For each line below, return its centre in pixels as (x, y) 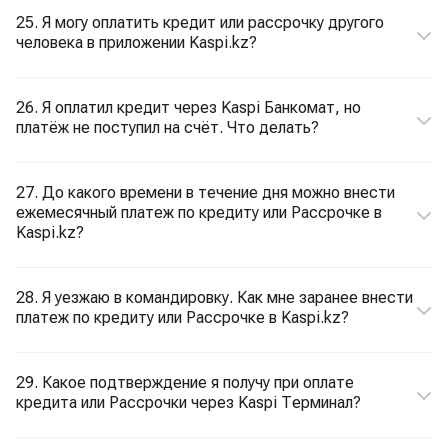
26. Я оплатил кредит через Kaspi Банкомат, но (188, 107)
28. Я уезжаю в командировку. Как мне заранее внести (214, 297)
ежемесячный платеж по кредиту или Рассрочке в (199, 212)
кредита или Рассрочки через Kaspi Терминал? (188, 402)
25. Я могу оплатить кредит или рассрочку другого (200, 22)
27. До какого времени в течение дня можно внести (205, 192)
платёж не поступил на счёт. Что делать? (167, 127)
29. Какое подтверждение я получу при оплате (185, 382)
